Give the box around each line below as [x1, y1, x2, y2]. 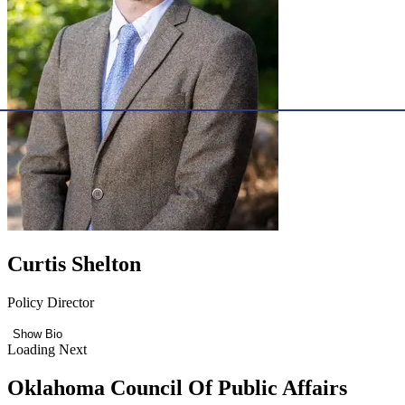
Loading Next [7, 341, 87, 357]
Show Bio [13, 326, 62, 341]
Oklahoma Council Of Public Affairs [7, 375, 347, 400]
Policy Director [7, 294, 94, 310]
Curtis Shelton [7, 252, 141, 277]
